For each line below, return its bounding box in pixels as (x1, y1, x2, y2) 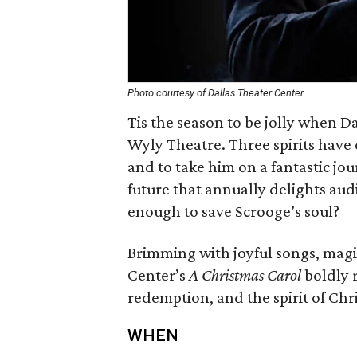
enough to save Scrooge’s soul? (127, 202, 339, 221)
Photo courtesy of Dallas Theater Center (127, 87, 304, 99)
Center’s (127, 265, 189, 284)
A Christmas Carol (189, 265, 301, 284)
